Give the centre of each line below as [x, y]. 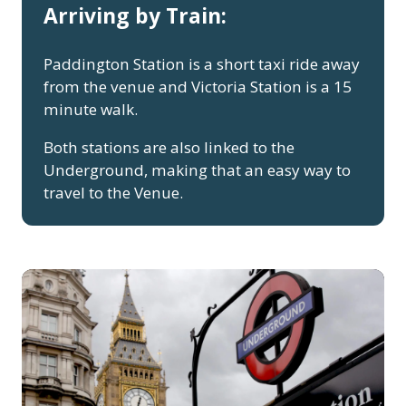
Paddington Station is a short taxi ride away [202, 64]
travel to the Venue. [113, 193]
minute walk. [91, 110]
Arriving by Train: [135, 16]
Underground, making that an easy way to [197, 170]
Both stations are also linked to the [169, 148]
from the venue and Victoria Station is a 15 [198, 87]
